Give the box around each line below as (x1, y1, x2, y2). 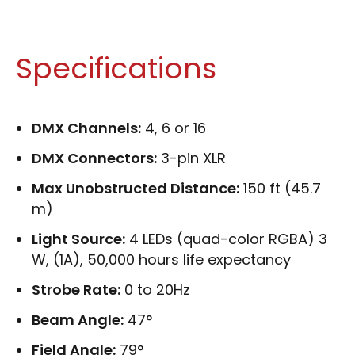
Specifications (16, 48, 216, 89)
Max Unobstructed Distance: (32, 177, 239, 198)
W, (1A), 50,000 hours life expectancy (32, 249, 291, 269)
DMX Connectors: (32, 147, 157, 168)
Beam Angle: (32, 309, 124, 330)
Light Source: (32, 228, 125, 249)
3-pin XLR (161, 147, 226, 168)
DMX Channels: (32, 117, 141, 138)
